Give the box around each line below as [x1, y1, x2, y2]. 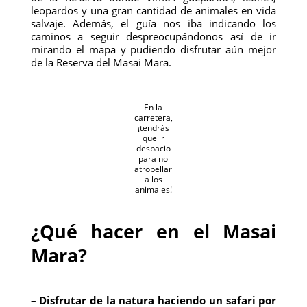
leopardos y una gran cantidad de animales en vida [30, 3, 277, 17]
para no [138, 153, 169, 164]
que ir [142, 132, 164, 144]
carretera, [134, 112, 173, 123]
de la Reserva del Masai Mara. [30, 56, 171, 69]
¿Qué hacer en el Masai [30, 219, 277, 244]
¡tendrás [137, 122, 169, 134]
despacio [136, 143, 171, 154]
